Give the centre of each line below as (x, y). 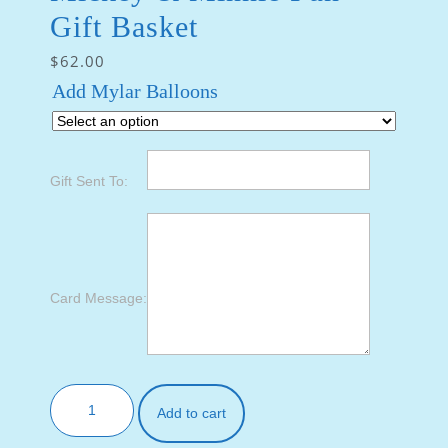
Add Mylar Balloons (135, 91)
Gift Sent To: (89, 181)
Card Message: (98, 298)
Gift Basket (124, 26)
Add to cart (191, 413)
